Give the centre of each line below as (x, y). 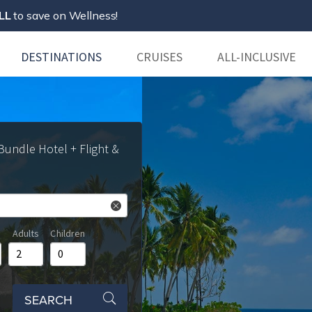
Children (68, 233)
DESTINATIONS (61, 56)
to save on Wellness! (64, 15)
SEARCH (49, 300)
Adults (26, 233)
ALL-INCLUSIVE (257, 56)
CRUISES (159, 56)
